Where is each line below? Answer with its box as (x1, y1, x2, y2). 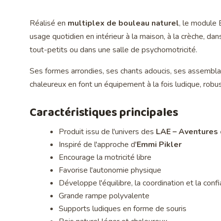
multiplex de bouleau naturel (68, 18, 179, 29)
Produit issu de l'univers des (59, 126, 156, 138)
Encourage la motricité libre (59, 152, 152, 163)
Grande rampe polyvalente (59, 190, 150, 202)
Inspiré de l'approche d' (59, 139, 137, 150)
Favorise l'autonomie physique (59, 165, 162, 176)
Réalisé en (30, 18, 68, 29)
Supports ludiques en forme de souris (59, 203, 187, 215)
